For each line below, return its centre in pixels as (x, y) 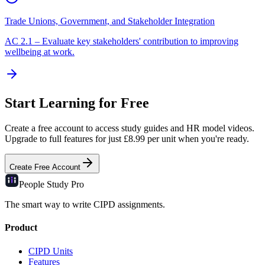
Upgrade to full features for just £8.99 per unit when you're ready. (127, 139)
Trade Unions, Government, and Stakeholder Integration (110, 21)
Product (21, 228)
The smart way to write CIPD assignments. (85, 205)
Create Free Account (45, 167)
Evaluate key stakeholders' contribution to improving (140, 41)
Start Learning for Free (77, 103)
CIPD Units (51, 251)
